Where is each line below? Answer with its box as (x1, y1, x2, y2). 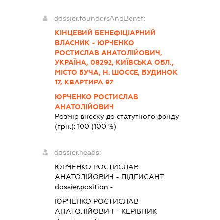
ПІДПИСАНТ (121, 173, 164, 181)
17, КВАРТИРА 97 (55, 78, 113, 86)
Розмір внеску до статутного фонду (55, 112, 179, 121)
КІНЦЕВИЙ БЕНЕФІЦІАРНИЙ (55, 29, 156, 37)
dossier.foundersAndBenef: (54, 14, 145, 23)
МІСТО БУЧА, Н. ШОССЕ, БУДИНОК (55, 68, 178, 77)
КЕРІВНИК (121, 207, 157, 216)
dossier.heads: (54, 148, 101, 157)
